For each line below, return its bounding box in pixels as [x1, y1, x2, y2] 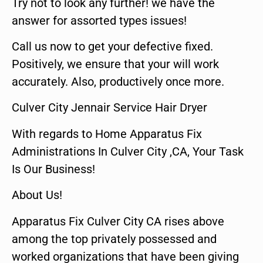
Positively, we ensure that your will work [12, 56, 219, 71]
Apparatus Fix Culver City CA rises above [12, 214, 224, 228]
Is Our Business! [12, 161, 95, 176]
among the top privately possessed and [12, 231, 217, 246]
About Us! [12, 188, 62, 203]
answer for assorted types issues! [12, 13, 187, 28]
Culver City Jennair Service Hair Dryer [12, 100, 207, 115]
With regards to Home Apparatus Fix [12, 126, 202, 141]
